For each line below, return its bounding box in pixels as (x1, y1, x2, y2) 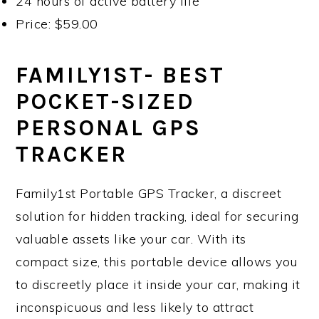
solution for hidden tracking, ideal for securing (16, 208, 299, 225)
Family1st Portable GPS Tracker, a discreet (16, 185, 282, 202)
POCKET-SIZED (16, 88, 196, 115)
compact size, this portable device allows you (16, 253, 298, 271)
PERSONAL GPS (16, 115, 202, 142)
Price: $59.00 (16, 16, 98, 33)
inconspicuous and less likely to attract (16, 299, 254, 316)
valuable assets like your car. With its (16, 231, 246, 248)
